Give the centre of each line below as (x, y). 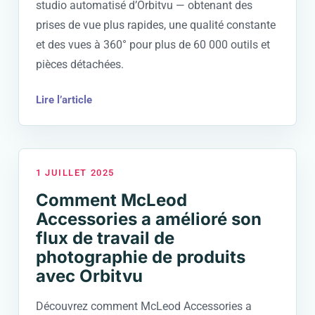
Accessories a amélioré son (149, 219)
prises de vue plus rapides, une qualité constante (156, 25)
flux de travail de (105, 238)
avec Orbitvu (89, 276)
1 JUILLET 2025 (75, 173)
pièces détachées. (80, 64)
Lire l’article (64, 100)
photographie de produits (141, 257)
